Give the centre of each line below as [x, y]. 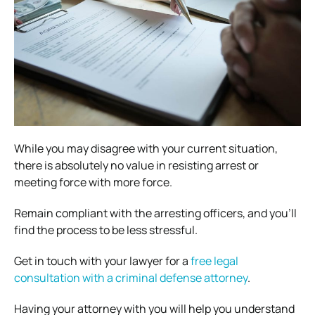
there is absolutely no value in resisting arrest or [136, 165]
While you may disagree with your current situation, [146, 148]
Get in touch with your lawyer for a [102, 261]
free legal [214, 261]
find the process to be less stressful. [107, 230]
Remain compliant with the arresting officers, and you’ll [155, 213]
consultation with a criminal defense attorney [131, 277]
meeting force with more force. [93, 182]
